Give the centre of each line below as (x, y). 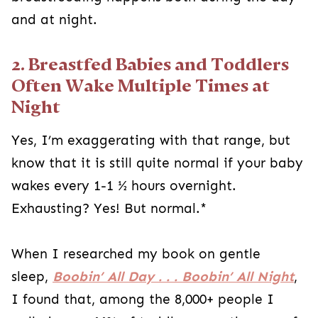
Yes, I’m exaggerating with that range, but (151, 140)
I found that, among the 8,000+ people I (143, 299)
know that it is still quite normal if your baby (157, 163)
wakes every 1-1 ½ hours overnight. (124, 186)
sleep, (32, 276)
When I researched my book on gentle (136, 254)
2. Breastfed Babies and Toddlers (150, 64)
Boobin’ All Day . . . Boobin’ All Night (173, 276)
